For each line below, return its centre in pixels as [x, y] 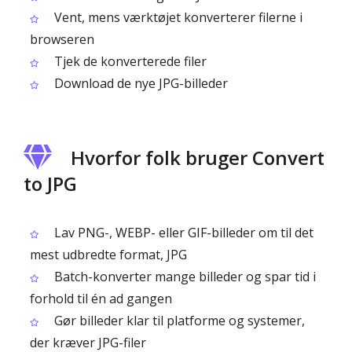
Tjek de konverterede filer [129, 61]
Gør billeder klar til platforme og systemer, [178, 321]
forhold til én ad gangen [101, 299]
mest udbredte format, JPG [108, 255]
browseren [62, 39]
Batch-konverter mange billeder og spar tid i [183, 277]
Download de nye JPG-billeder [139, 83]
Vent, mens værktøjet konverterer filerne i [177, 17]
